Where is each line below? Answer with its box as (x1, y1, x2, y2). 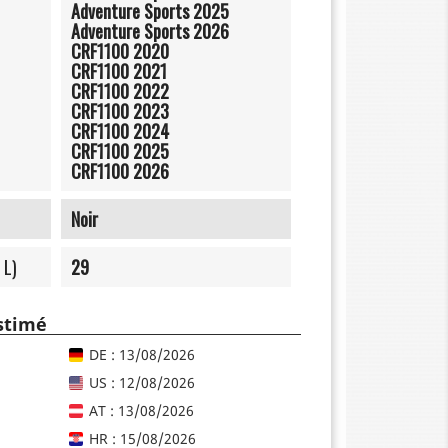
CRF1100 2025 (71, 137, 169, 164)
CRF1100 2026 (71, 157, 169, 184)
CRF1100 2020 (71, 37, 169, 64)
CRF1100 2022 (71, 77, 169, 104)
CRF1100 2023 (71, 97, 169, 124)
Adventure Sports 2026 (71, 17, 229, 44)
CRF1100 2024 (71, 117, 169, 144)
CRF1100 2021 (71, 57, 167, 84)
